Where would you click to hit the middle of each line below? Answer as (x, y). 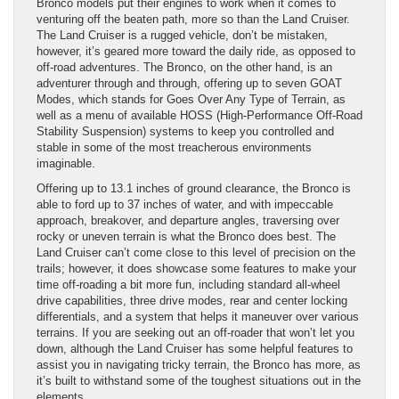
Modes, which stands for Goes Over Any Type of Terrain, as (191, 100)
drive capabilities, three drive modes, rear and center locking (192, 301)
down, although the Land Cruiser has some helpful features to (195, 349)
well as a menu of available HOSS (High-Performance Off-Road (199, 116)
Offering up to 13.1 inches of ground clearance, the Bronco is (194, 189)
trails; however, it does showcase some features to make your (196, 269)
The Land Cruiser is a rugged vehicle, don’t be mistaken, (182, 36)
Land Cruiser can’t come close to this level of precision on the (196, 253)
